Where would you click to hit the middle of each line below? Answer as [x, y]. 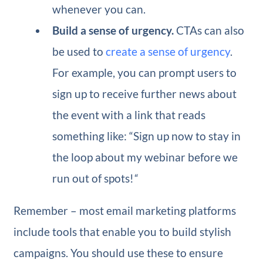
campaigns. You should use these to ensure [118, 253]
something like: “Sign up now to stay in [147, 136]
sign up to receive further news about [145, 94]
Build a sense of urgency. [114, 31]
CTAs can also [210, 31]
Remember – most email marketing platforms [124, 211]
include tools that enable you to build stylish [122, 232]
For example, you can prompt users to [145, 73]
